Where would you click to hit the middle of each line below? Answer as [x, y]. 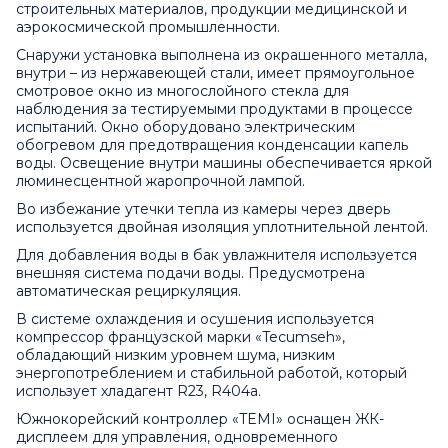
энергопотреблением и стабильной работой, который [211, 373]
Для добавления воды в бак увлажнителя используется [216, 255]
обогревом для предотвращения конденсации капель [212, 145]
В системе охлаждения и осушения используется [195, 319]
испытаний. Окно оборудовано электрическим [185, 127]
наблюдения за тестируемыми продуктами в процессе [214, 109]
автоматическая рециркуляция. [128, 291]
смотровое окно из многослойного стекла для [182, 91]
